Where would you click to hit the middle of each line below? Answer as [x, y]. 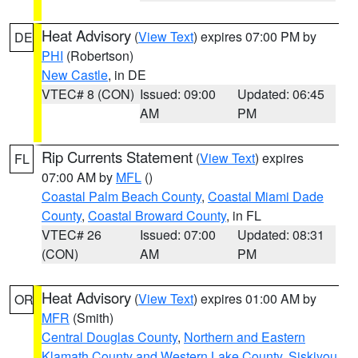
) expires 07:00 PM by [255, 36]
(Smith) [91, 318]
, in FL [244, 215]
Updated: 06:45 [281, 94]
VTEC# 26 [72, 235]
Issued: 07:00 [177, 235]
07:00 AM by [79, 177]
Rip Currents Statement [117, 157]
